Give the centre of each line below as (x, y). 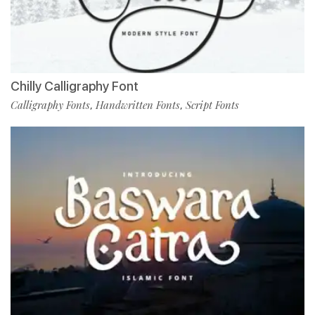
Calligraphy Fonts (50, 104)
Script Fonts (212, 104)
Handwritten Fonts (138, 104)
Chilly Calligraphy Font (75, 86)
